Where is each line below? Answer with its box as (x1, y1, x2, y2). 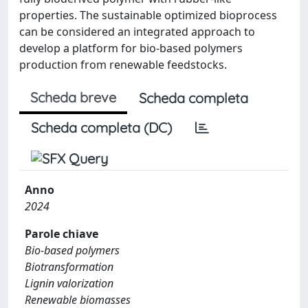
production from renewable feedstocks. (19, 57, 227, 72)
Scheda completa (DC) (31, 119, 172, 136)
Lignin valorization (25, 276, 113, 291)
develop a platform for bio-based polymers (19, 41, 243, 56)
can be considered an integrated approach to (19, 24, 255, 39)
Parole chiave (25, 226, 98, 241)
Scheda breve (30, 89, 116, 106)
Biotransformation (25, 259, 113, 274)
